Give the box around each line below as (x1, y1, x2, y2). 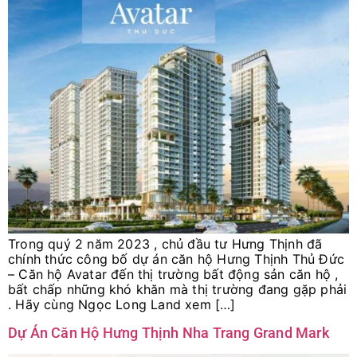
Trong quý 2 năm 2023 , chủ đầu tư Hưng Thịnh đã (8, 236, 323, 253)
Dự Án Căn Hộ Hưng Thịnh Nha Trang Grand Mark (8, 324, 329, 341)
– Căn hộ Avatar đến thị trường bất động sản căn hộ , (8, 266, 339, 283)
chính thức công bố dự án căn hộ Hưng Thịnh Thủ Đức (8, 251, 345, 268)
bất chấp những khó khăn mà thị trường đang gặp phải (8, 281, 347, 298)
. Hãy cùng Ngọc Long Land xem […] (8, 296, 236, 313)
